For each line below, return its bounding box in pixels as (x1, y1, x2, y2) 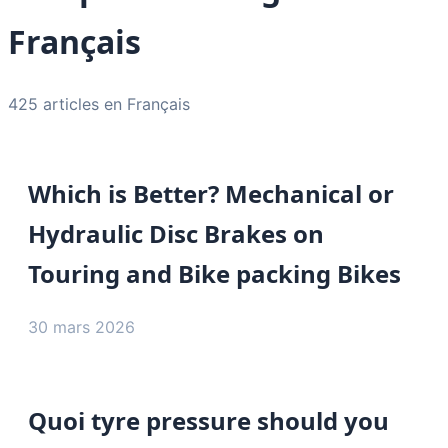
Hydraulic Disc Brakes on (28, 216, 324, 250)
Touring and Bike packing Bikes (28, 256, 401, 290)
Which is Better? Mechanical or (28, 176, 394, 210)
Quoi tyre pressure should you (28, 403, 389, 437)
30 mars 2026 (28, 316, 135, 337)
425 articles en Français (8, 93, 190, 114)
